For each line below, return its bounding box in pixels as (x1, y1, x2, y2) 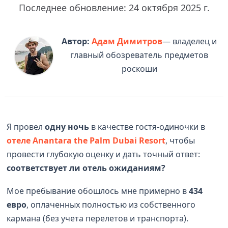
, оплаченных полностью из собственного (26, 198, 196, 210)
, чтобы (165, 134, 195, 146)
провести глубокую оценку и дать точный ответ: (7, 148, 201, 160)
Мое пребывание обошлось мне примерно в (7, 185, 189, 196)
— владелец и (162, 35, 217, 47)
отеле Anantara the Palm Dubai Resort (7, 134, 166, 146)
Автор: (62, 35, 90, 47)
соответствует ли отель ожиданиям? (7, 162, 166, 174)
